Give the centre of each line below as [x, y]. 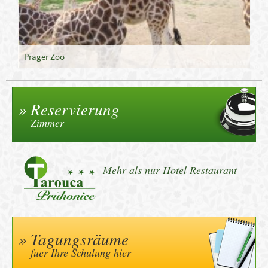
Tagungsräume [80, 239]
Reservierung [75, 109]
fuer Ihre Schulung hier [81, 252]
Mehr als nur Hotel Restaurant [170, 170]
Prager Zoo [44, 57]
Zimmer [47, 123]
